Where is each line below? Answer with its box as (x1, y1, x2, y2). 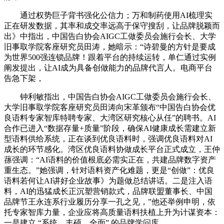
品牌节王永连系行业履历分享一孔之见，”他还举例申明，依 (4, 197, 215, 206)
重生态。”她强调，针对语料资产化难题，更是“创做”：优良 (4, 165, 214, 174)
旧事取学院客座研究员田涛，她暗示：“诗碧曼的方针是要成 (4, 42, 215, 51)
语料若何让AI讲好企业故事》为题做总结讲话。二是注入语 (4, 176, 212, 185)
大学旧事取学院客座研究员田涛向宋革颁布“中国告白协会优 (4, 102, 215, 111)
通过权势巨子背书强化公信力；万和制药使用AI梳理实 (4, 10, 212, 19)
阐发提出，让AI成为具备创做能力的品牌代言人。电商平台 (4, 63, 212, 72)
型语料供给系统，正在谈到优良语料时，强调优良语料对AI (4, 134, 212, 143)
